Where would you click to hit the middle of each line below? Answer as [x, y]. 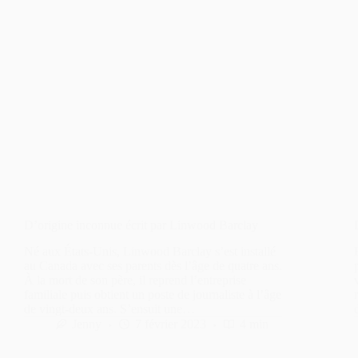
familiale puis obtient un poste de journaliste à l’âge [153, 294]
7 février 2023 [171, 324]
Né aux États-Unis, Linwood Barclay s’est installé [150, 251]
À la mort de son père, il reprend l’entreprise [135, 280]
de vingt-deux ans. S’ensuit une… [109, 308]
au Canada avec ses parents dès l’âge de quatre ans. [153, 265]
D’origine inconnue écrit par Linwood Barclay [141, 225]
